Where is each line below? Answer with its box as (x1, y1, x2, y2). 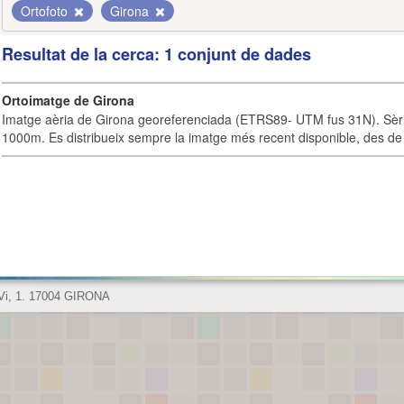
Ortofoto (21, 2, 71, 20)
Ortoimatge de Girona (2, 91, 134, 109)
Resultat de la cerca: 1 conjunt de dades (2, 42, 311, 66)
